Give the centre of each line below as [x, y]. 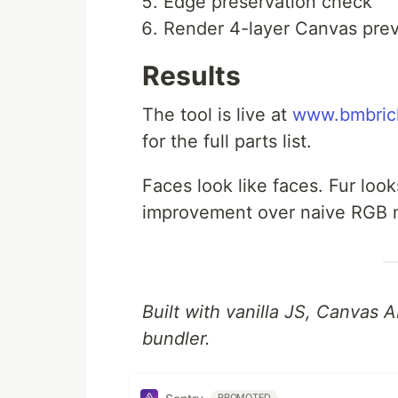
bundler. [176, 338]
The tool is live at [217, 115]
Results [191, 76]
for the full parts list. [227, 141]
